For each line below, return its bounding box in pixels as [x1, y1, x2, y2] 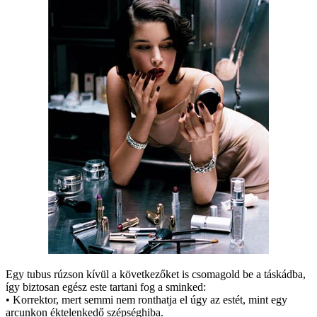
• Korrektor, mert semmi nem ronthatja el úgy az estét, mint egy [6, 294, 287, 306]
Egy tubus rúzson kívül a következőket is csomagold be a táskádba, [6, 268, 306, 281]
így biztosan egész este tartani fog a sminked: [6, 281, 206, 294]
